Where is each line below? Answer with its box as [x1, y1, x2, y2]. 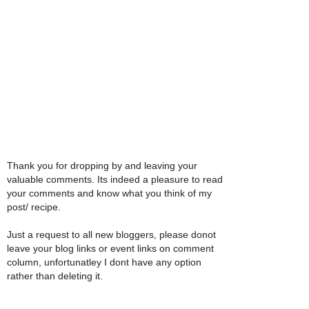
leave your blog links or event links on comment [7, 243, 214, 255]
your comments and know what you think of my [7, 188, 212, 199]
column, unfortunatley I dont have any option [7, 257, 201, 268]
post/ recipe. [7, 201, 61, 213]
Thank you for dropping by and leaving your [7, 160, 197, 172]
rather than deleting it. [7, 270, 103, 282]
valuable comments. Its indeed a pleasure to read [7, 174, 223, 186]
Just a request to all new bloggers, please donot [7, 229, 216, 241]
